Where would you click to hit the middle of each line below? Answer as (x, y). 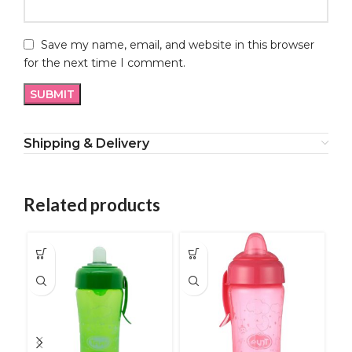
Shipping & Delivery (86, 143)
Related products (92, 204)
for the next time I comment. (104, 62)
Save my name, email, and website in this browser (178, 44)
